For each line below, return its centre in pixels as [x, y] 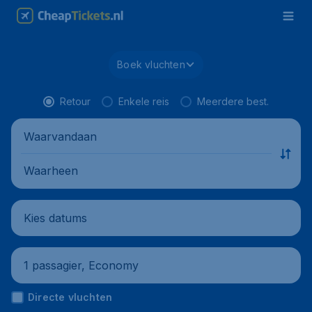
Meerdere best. [233, 101]
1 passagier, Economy [81, 265]
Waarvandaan [60, 136]
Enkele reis [144, 101]
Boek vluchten [151, 64]
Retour [75, 101]
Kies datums [55, 218]
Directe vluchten [70, 297]
